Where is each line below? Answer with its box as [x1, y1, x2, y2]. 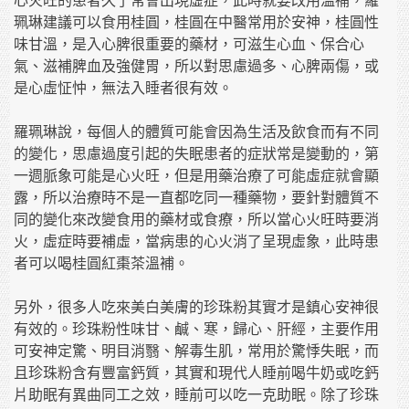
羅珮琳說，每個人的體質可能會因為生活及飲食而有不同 [14, 124, 380, 141]
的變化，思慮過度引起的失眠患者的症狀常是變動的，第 [14, 146, 380, 163]
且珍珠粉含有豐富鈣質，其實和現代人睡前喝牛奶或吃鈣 [14, 365, 380, 382]
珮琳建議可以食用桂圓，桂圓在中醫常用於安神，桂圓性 [14, 15, 380, 31]
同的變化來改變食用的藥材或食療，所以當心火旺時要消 [14, 212, 380, 228]
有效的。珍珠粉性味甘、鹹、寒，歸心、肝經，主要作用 [14, 321, 380, 338]
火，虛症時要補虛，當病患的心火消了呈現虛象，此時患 [14, 234, 380, 250]
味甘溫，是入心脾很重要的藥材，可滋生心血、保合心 [14, 37, 365, 53]
